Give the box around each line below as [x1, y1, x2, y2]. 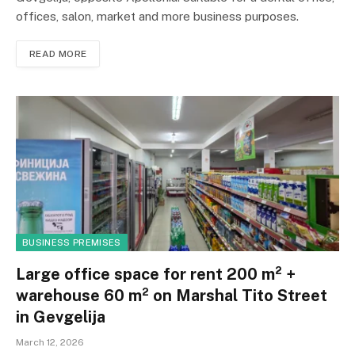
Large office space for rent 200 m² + [16, 264, 296, 284]
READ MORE [29, 48, 87, 60]
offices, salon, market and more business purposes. [16, 10, 299, 24]
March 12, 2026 [16, 336, 84, 348]
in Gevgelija [16, 307, 105, 326]
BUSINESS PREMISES [22, 237, 121, 247]
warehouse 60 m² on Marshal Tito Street [16, 285, 327, 305]
